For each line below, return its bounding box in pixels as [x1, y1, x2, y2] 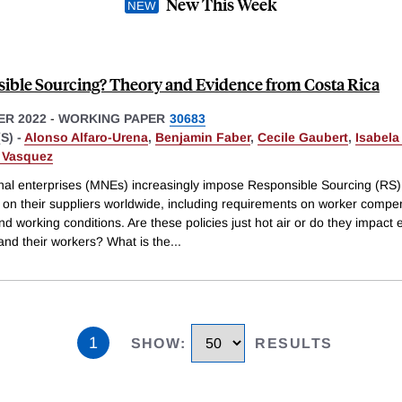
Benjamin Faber [155, 129, 250, 144]
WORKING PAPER [58, 110, 165, 126]
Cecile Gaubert [258, 129, 348, 144]
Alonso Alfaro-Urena [24, 129, 148, 144]
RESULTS [255, 335, 333, 351]
